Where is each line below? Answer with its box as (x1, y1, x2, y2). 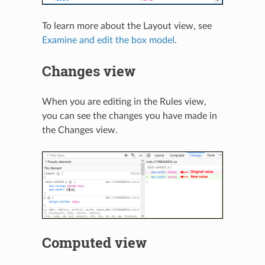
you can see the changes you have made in (41, 111, 217, 121)
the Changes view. (41, 125, 118, 135)
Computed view (41, 232, 147, 252)
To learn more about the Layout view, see (41, 21, 212, 31)
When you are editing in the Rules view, (41, 96, 206, 106)
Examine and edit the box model (41, 35, 174, 45)
